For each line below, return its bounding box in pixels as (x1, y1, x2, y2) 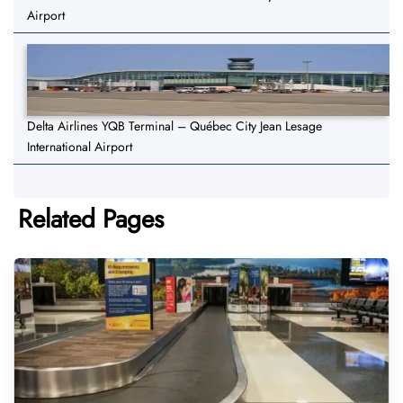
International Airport (27, 138, 132, 157)
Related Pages (18, 201, 164, 238)
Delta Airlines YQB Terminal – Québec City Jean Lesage (27, 117, 322, 136)
